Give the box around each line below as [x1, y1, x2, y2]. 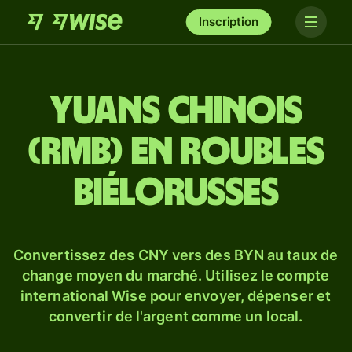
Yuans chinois [49, 92, 302, 131]
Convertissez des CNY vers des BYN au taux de [13, 247, 338, 263]
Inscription [199, 14, 258, 29]
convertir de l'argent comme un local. [48, 308, 303, 324]
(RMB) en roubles [27, 133, 324, 172]
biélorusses [73, 174, 279, 213]
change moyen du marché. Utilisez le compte [22, 267, 329, 284]
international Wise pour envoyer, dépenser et [20, 288, 331, 304]
